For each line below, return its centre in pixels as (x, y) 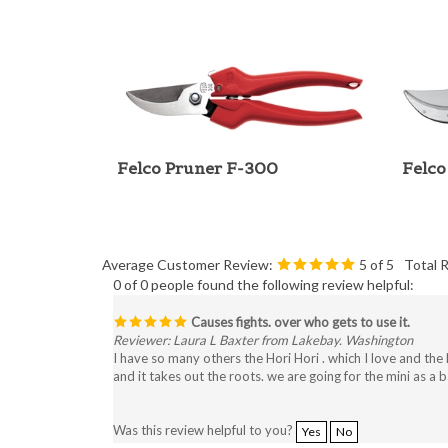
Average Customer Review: (187, 241)
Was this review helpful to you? (204, 407)
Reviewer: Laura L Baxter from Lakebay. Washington (263, 317)
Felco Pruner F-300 (197, 145)
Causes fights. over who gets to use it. (299, 299)
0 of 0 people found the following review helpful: (263, 261)
